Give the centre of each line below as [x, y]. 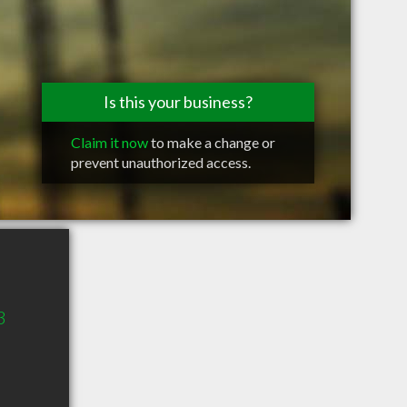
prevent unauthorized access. [161, 162]
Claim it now [109, 142]
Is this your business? [178, 102]
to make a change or [212, 142]
